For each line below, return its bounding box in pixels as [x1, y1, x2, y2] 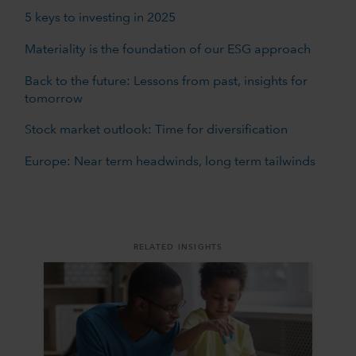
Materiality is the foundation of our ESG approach [24, 44, 311, 57]
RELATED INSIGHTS [133, 243, 223, 252]
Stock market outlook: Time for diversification [24, 124, 288, 137]
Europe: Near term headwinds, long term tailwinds [24, 156, 315, 169]
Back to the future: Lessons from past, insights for [24, 75, 308, 89]
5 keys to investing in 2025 [24, 12, 176, 25]
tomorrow [24, 93, 83, 106]
